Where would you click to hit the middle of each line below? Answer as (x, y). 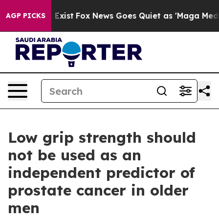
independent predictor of (101, 173)
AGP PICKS (26, 16)
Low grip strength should (102, 137)
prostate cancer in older (98, 190)
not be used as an (75, 155)
